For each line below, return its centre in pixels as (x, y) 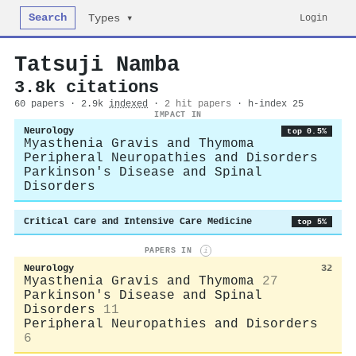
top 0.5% (307, 131)
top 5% (311, 222)
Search (48, 18)
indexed (128, 104)
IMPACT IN (178, 114)
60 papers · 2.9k (62, 104)
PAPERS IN (170, 251)
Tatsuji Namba (97, 65)
